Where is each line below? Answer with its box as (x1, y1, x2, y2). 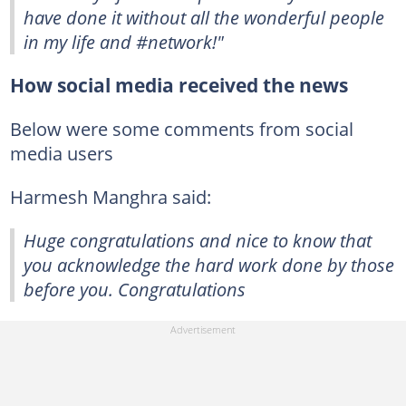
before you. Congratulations (24, 275, 246, 302)
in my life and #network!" (24, 28, 224, 54)
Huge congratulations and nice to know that (24, 227, 372, 253)
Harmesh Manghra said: (9, 183, 211, 209)
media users (9, 140, 113, 166)
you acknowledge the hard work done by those (24, 251, 394, 277)
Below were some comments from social (9, 115, 353, 141)
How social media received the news (9, 72, 348, 98)
